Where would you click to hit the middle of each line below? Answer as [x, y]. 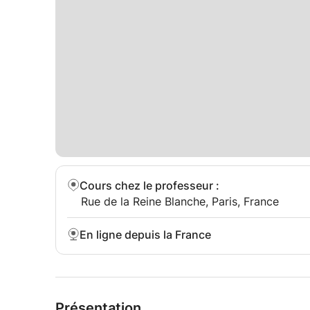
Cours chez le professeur [146, 185]
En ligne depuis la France [145, 235]
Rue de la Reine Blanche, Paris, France [180, 201]
